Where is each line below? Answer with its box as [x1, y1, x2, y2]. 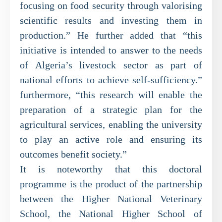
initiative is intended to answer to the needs [20, 45, 202, 55]
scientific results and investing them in [20, 15, 202, 26]
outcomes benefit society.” [20, 149, 127, 160]
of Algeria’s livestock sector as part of [20, 59, 202, 70]
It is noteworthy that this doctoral [20, 164, 202, 174]
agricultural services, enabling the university [20, 119, 202, 130]
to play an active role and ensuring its [20, 134, 202, 145]
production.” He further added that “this [20, 30, 202, 41]
